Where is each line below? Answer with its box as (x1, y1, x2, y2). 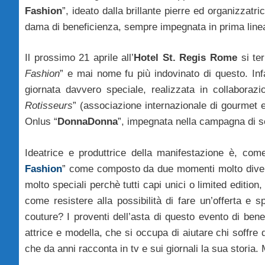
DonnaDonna (57, 116, 118, 128)
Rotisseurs (25, 100, 73, 112)
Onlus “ (25, 116, 57, 128)
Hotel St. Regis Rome (134, 52, 238, 64)
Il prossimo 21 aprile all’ (25, 52, 134, 64)
